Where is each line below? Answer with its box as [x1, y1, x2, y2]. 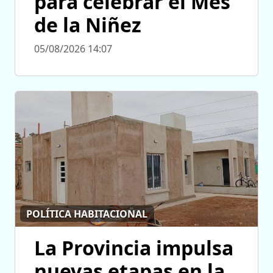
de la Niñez [34, 11, 141, 38]
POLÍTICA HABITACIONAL [26, 207, 148, 221]
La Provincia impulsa [34, 235, 233, 261]
